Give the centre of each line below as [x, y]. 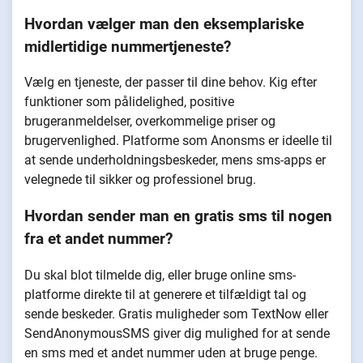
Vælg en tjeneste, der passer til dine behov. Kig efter [171, 83]
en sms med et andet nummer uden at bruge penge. [171, 352]
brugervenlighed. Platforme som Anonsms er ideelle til [178, 141]
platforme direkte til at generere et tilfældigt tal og [165, 294]
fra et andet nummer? [98, 239]
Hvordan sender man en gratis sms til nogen [178, 217]
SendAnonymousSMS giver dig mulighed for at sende [177, 333]
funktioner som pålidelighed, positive [129, 102]
